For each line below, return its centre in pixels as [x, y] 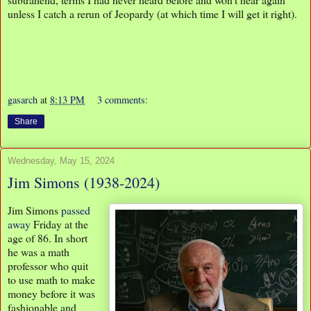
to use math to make [51, 280]
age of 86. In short [48, 238]
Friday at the [59, 224]
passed [76, 210]
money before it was [51, 294]
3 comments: [123, 99]
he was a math [39, 252]
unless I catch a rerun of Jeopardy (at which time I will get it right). [152, 13]
